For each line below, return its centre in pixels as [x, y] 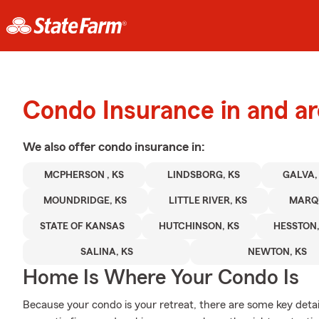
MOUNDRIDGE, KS [85, 201]
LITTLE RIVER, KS [208, 201]
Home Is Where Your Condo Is [161, 278]
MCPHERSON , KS [84, 175]
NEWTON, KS [277, 252]
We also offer [61, 147]
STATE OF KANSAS [82, 226]
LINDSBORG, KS [203, 175]
